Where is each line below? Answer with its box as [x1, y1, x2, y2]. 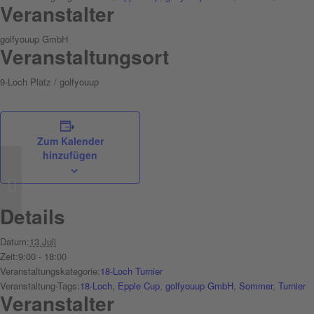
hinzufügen [43, 148, 97, 163]
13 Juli [29, 235, 56, 249]
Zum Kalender [36, 134, 104, 149]
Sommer [239, 279, 273, 293]
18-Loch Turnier [100, 264, 163, 278]
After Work [25, 177, 68, 191]
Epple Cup [118, 279, 160, 293]
